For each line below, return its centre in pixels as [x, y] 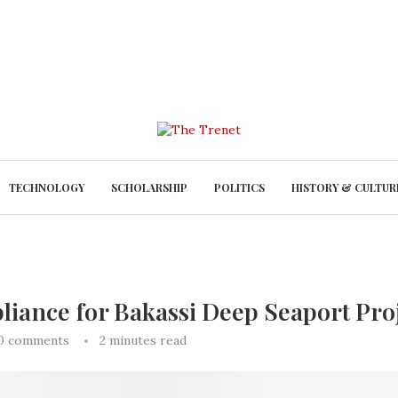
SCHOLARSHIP [149, 187]
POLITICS [239, 187]
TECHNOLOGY [46, 187]
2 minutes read [143, 340]
